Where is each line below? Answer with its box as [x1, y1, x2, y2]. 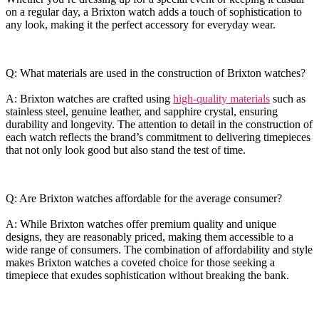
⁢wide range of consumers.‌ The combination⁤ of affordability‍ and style [6, 243, 313, 256]
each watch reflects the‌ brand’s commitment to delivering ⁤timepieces [6, 130, 310, 143]
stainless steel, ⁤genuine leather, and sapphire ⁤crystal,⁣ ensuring [6, 105, 278, 117]
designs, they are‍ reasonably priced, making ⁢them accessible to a [6, 230, 293, 243]
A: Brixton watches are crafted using [6, 92, 173, 105]
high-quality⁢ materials [173, 92, 270, 105]
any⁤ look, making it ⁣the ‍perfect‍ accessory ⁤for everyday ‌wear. [6, 18, 276, 31]
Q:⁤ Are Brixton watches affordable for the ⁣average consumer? [6, 192, 282, 204]
